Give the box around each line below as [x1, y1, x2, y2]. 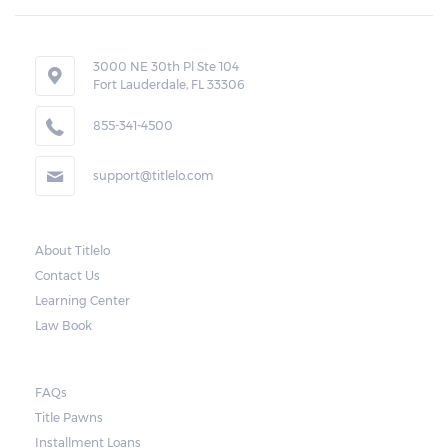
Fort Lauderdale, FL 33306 [93, 77, 245, 92]
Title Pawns [35, 410, 103, 425]
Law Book [35, 318, 92, 333]
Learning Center [35, 293, 130, 308]
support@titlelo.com [93, 168, 214, 183]
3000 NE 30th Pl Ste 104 [93, 59, 239, 74]
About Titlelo [35, 243, 110, 258]
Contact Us [35, 268, 100, 283]
